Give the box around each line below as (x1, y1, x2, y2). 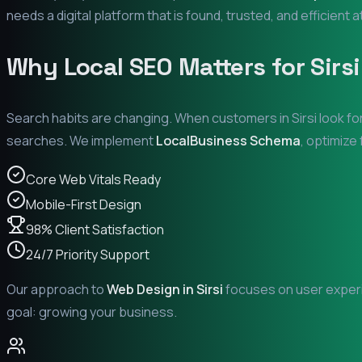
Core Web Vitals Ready (26, 170, 161, 188)
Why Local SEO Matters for (6, 50, 311, 82)
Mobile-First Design (26, 195, 141, 213)
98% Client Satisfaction (26, 220, 164, 238)
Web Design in (107, 280, 196, 298)
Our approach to (6, 280, 107, 298)
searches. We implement (6, 131, 156, 149)
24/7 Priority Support (26, 245, 149, 263)
